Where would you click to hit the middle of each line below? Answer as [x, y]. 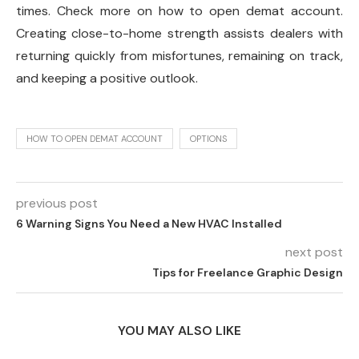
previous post [57, 203]
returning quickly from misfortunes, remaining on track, [179, 56]
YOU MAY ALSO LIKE [179, 331]
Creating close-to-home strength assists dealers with [179, 33]
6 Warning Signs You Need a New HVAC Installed [149, 224]
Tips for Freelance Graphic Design [248, 272]
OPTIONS [208, 139]
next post [314, 252]
